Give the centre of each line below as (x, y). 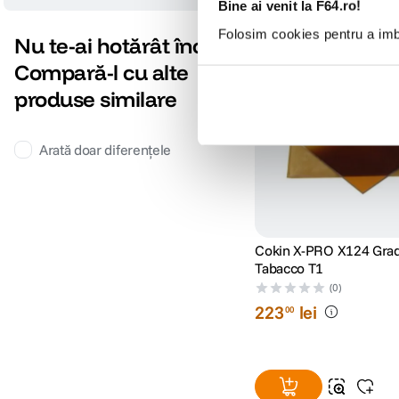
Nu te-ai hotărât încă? (120, 46)
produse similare (96, 99)
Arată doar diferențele (105, 150)
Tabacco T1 (289, 268)
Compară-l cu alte (102, 73)
